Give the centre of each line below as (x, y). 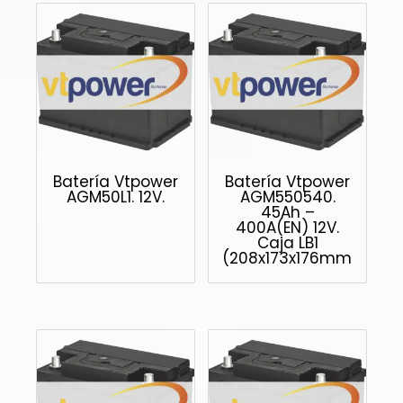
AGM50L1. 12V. (115, 197)
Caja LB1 (287, 242)
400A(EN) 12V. (288, 227)
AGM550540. (287, 197)
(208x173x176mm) (291, 258)
